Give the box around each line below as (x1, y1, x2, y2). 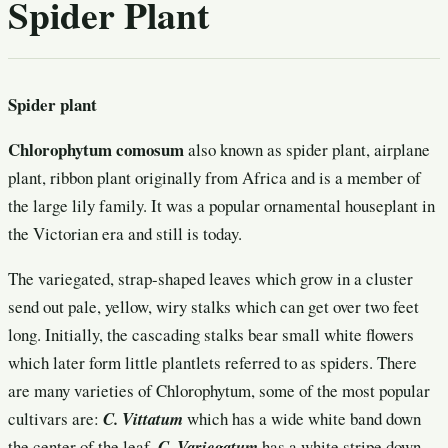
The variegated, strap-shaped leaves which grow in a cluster (8, 267, 413, 291)
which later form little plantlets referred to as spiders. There (8, 351, 417, 375)
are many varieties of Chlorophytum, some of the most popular (8, 379, 430, 403)
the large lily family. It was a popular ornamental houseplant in (8, 194, 435, 218)
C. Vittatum (103, 407, 187, 431)
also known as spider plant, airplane (188, 138, 430, 162)
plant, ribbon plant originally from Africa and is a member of (8, 166, 421, 190)
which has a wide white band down (187, 407, 421, 431)
